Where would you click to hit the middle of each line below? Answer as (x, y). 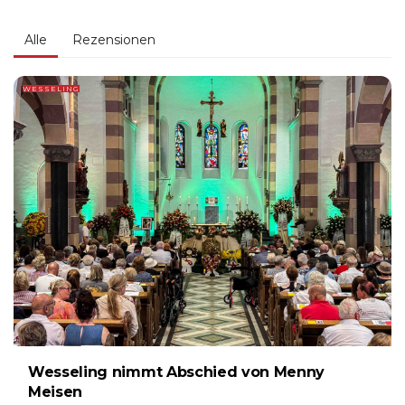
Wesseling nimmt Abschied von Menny (177, 372)
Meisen (56, 391)
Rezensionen (114, 40)
